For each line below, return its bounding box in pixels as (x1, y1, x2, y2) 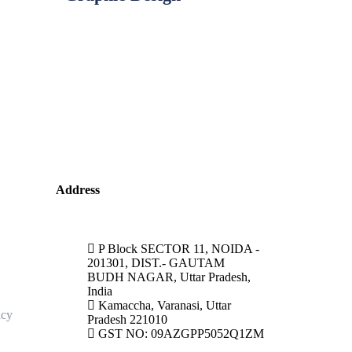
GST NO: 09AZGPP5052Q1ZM (98, 326, 264, 340)
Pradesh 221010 (87, 312, 167, 326)
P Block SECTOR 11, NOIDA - (98, 241, 259, 255)
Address (56, 182, 100, 196)
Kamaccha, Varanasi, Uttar (98, 298, 231, 312)
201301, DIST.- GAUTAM (87, 255, 225, 269)
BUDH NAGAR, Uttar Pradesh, (87, 269, 251, 284)
